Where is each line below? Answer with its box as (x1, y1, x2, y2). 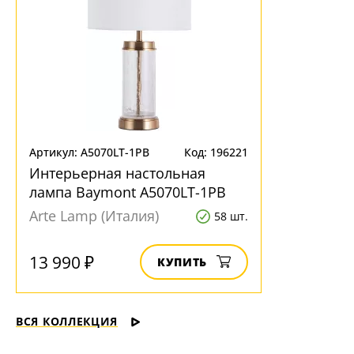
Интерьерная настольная (29, 164, 205, 183)
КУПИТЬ (157, 254, 207, 269)
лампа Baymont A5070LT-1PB (29, 183, 226, 201)
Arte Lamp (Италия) (29, 206, 159, 225)
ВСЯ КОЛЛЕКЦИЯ (16, 314, 119, 329)
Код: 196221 (184, 145, 248, 160)
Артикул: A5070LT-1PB (29, 145, 149, 160)
